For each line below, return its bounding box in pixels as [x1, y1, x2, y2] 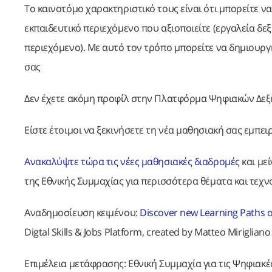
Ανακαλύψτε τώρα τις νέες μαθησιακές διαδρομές [24, 154, 240, 168]
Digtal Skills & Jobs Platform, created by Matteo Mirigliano [24, 225, 271, 239]
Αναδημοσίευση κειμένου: [24, 205, 140, 219]
